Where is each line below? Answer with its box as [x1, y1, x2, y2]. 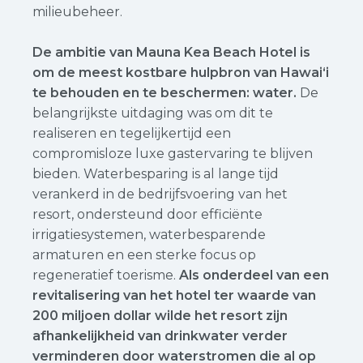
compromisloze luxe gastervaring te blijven [32, 146, 313, 161]
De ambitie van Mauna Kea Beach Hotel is [32, 45, 310, 60]
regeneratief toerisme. [32, 267, 179, 283]
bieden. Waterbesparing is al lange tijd [32, 166, 279, 181]
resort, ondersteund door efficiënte [32, 207, 263, 222]
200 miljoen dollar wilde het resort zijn [32, 308, 288, 323]
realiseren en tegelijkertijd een [32, 126, 231, 141]
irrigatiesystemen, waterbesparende [32, 227, 266, 242]
